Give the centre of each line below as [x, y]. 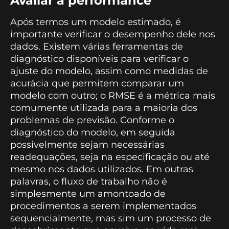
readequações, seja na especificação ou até [110, 157]
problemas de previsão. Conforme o [92, 120]
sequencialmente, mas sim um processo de [111, 219]
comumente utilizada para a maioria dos [104, 108]
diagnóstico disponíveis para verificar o [99, 59]
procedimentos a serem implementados [103, 206]
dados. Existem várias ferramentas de [97, 47]
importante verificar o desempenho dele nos [113, 35]
